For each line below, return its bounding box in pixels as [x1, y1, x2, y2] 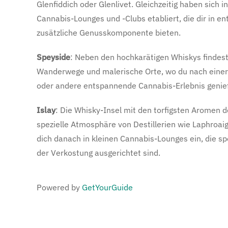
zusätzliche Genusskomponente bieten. [37, 27, 181, 38]
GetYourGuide [82, 182, 133, 193]
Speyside [37, 52, 70, 63]
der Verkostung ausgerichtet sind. [37, 148, 160, 158]
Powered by [37, 182, 82, 193]
